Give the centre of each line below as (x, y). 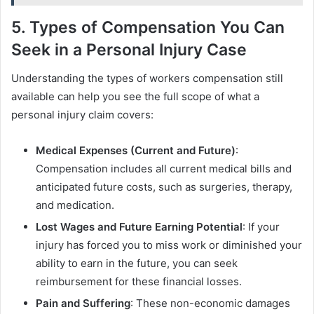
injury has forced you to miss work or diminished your (169, 245)
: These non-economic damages (210, 303)
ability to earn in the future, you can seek (137, 263)
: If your (261, 226)
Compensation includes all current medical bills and (164, 168)
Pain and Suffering (83, 303)
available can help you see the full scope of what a (135, 96)
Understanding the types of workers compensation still (147, 78)
